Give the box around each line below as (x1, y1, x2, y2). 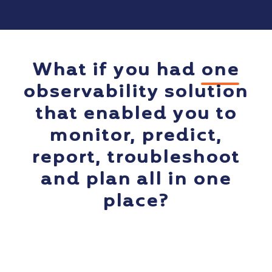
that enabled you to (35, 101, 237, 129)
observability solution (23, 79, 249, 107)
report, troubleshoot (32, 144, 240, 173)
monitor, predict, (49, 123, 223, 151)
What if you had (32, 57, 202, 86)
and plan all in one (40, 166, 231, 195)
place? (103, 188, 169, 217)
